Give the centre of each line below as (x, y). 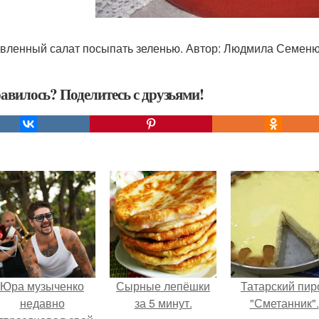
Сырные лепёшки (163, 286)
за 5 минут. (163, 303)
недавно (42, 303)
